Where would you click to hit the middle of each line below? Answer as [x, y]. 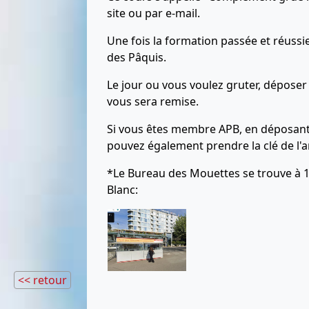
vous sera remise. [153, 102]
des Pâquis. [137, 58]
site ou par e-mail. [153, 13]
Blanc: [122, 190]
